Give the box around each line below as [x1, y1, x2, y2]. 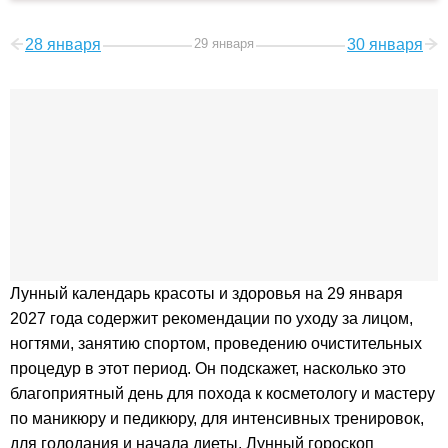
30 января [347, 36, 423, 54]
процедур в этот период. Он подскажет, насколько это [10, 360, 406, 378]
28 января [25, 36, 101, 54]
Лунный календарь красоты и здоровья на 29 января [10, 285, 403, 303]
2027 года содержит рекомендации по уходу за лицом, [10, 310, 413, 328]
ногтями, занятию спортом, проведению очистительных [10, 335, 422, 353]
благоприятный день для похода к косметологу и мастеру [10, 385, 435, 403]
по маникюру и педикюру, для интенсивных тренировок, [10, 410, 424, 428]
